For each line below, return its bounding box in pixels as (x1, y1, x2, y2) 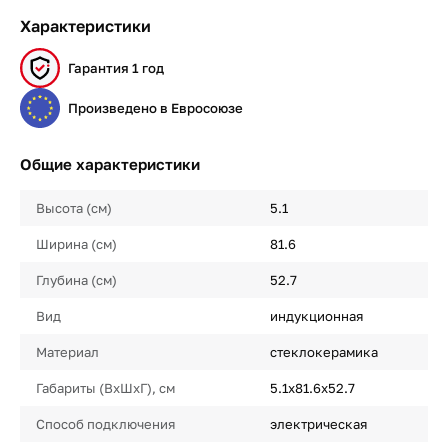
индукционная (269, 308, 363, 324)
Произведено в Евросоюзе (68, 100, 243, 116)
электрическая (269, 416, 367, 432)
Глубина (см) (36, 272, 117, 288)
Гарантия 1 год (68, 60, 164, 76)
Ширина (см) (36, 236, 117, 252)
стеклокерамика (269, 344, 378, 360)
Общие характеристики (20, 155, 200, 173)
